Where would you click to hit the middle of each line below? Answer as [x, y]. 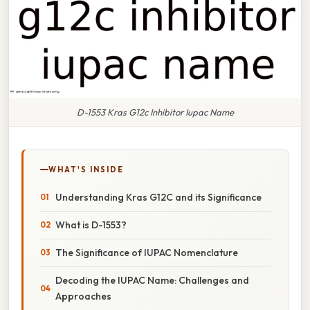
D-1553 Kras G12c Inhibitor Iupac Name [155, 112]
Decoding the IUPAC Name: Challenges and [152, 280]
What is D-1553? [91, 225]
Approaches [83, 296]
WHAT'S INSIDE [86, 169]
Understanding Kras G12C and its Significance [158, 197]
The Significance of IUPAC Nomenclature [147, 252]
